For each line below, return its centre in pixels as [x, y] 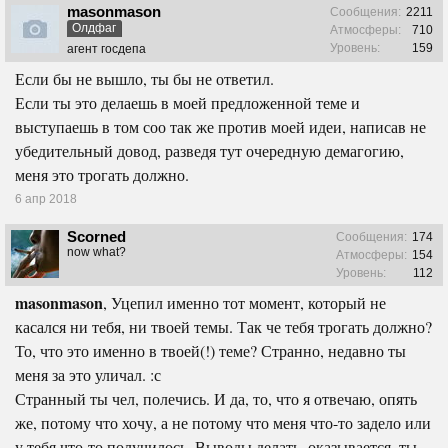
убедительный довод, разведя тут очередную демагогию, [209, 151]
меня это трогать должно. [102, 175]
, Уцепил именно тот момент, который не [244, 303]
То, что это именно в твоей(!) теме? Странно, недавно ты [210, 351]
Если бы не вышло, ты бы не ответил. [144, 79]
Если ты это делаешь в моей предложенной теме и [187, 103]
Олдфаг [94, 28]
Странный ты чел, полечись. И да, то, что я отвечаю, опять [216, 399]
